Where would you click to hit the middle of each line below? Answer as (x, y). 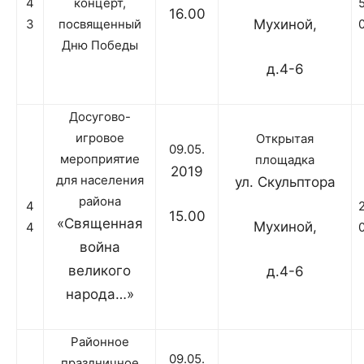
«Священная (100, 224)
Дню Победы (100, 45)
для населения (100, 180)
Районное (100, 342)
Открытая (285, 139)
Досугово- (100, 117)
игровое (100, 138)
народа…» (100, 295)
